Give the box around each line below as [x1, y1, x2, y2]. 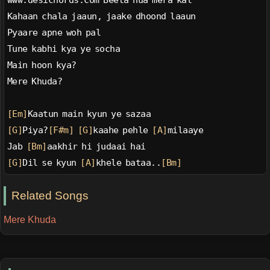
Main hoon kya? [7, 60, 77, 71]
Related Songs [11, 189, 89, 202]
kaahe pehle [93, 125, 152, 136]
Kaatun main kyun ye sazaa [27, 108, 151, 120]
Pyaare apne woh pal [7, 27, 101, 39]
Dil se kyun [22, 157, 81, 169]
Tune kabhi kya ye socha [7, 43, 121, 55]
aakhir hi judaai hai [46, 141, 146, 152]
